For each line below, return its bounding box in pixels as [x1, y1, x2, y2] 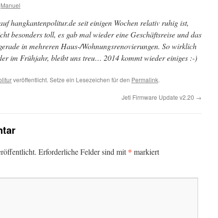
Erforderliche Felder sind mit [38, 146, 128, 157]
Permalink [131, 75, 158, 84]
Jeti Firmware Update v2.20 [122, 93, 196, 101]
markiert [132, 146, 159, 157]
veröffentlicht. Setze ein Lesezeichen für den [12, 75, 131, 84]
